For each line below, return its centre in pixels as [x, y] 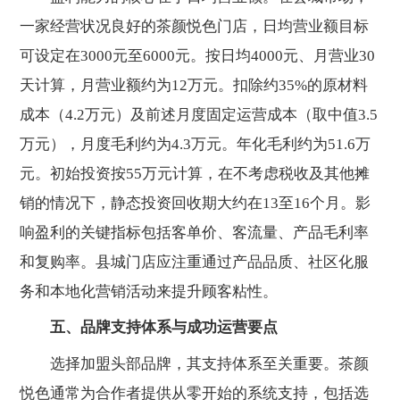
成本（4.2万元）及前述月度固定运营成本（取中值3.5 [199, 115]
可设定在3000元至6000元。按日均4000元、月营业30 [198, 56]
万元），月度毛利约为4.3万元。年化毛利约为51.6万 [196, 145]
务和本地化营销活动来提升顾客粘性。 [149, 292]
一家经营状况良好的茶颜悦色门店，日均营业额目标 [195, 27]
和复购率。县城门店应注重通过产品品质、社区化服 [195, 262]
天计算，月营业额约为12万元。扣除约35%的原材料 [194, 86]
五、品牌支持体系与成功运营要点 [164, 328]
